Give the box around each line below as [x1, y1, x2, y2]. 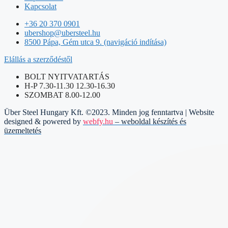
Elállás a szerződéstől [4, 54, 72, 64]
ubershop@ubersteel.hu [24, 28, 100, 37]
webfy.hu [83, 117, 113, 126]
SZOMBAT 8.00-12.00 [24, 90, 100, 99]
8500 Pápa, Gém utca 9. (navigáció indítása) [24, 37, 166, 46]
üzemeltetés [4, 126, 41, 135]
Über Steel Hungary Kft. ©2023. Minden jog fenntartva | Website [4, 107, 214, 117]
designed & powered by [4, 117, 81, 126]
